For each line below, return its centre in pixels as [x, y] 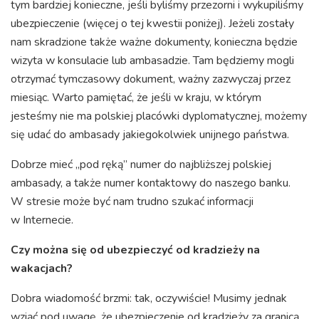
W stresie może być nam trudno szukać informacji [132, 202]
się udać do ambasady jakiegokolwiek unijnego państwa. [150, 135]
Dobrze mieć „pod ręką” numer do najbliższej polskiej [141, 165]
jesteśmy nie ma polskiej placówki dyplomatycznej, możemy [159, 116]
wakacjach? [42, 269]
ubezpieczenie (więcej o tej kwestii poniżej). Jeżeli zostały [152, 24]
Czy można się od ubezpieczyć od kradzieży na [135, 250]
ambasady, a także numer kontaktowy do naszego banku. [151, 183]
